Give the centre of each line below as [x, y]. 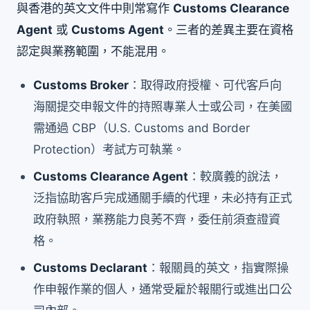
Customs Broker [81, 85]
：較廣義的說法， [236, 176]
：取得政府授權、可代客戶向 [206, 85]
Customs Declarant [91, 267]
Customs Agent [118, 30]
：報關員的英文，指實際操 [218, 267]
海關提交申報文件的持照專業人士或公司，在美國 [163, 107]
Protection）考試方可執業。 [109, 149]
